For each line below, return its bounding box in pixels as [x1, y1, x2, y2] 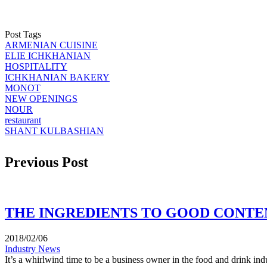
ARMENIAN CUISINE [5, 40, 98, 51]
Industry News [5, 243, 60, 254]
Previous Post [5, 154, 88, 170]
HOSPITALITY [5, 61, 67, 72]
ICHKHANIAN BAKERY [5, 72, 110, 83]
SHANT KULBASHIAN [5, 126, 104, 136]
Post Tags [5, 29, 41, 40]
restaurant [5, 115, 41, 126]
